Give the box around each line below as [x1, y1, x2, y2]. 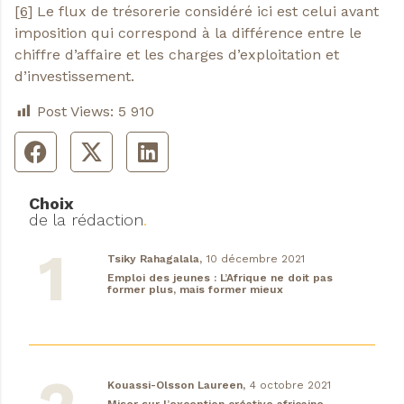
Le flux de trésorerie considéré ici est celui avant [32, 3, 379, 21]
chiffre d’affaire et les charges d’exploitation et [14, 46, 339, 64]
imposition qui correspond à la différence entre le [14, 24, 362, 42]
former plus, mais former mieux [106, 282, 283, 296]
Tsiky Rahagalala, [106, 252, 202, 265]
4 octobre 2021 [249, 378, 331, 391]
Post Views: [37, 102, 114, 120]
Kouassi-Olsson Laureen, [106, 378, 245, 391]
